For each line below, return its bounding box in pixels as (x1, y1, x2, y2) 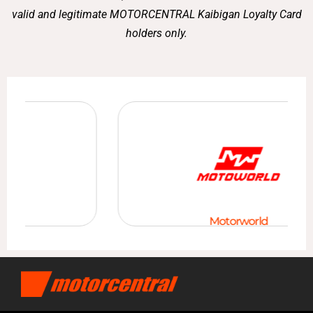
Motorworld (198, 213, 257, 228)
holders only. (126, 27, 187, 41)
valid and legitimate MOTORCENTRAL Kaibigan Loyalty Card (11, 8, 302, 22)
